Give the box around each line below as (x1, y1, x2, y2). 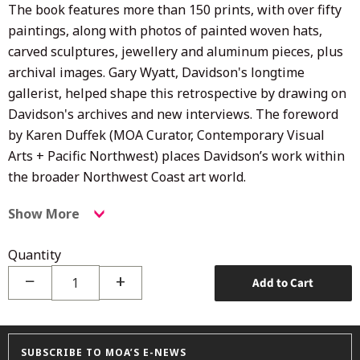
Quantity (8, 245, 61, 264)
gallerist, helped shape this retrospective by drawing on (8, 84, 346, 102)
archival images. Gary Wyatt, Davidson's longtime (8, 63, 305, 81)
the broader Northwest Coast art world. (8, 167, 246, 186)
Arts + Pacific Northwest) (8, 146, 158, 165)
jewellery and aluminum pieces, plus (121, 42, 343, 60)
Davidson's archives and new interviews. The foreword (8, 104, 338, 123)
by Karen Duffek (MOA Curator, (8, 125, 197, 144)
